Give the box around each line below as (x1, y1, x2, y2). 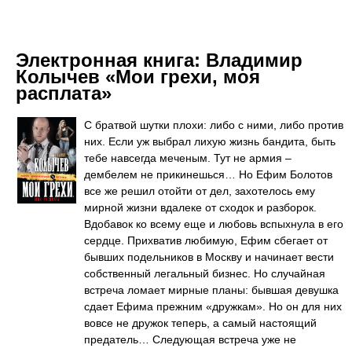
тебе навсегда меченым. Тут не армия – (84, 152, 291, 164)
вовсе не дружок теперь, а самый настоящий (84, 317, 317, 329)
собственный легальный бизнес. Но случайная (84, 267, 325, 280)
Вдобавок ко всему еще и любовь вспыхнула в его (84, 218, 343, 230)
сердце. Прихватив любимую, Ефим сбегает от (84, 234, 328, 247)
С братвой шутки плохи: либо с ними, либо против (84, 119, 343, 131)
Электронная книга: (16, 49, 206, 71)
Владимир (206, 49, 302, 71)
